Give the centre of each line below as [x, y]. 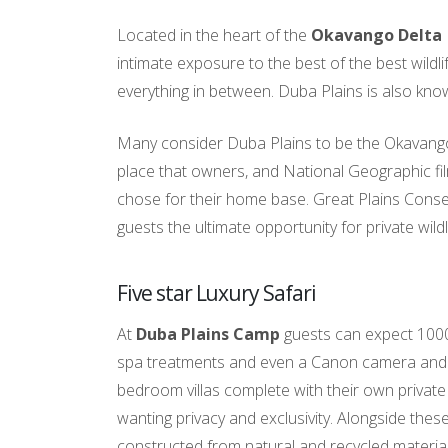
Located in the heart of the [214, 35]
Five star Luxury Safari [216, 293]
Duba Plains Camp [208, 334]
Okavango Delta [376, 35]
